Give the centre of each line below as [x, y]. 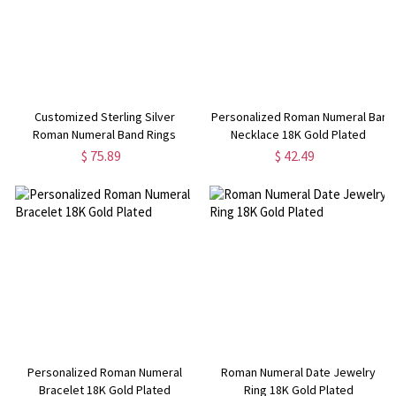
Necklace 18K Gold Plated [299, 134]
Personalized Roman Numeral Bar [298, 116]
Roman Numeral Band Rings [105, 134]
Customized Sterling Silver [104, 116]
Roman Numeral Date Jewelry [299, 372]
